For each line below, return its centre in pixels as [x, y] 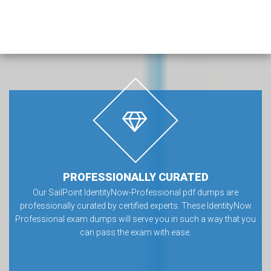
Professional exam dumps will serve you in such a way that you [135, 219]
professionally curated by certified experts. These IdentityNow [135, 206]
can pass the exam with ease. [135, 232]
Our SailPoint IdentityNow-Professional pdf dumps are [135, 192]
